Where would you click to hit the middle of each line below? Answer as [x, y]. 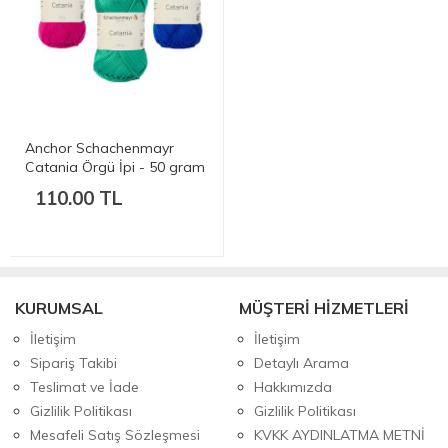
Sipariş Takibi [73, 362]
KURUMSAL [59, 307]
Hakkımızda [293, 386]
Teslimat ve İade [84, 386]
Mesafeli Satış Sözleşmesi [115, 434]
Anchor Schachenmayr [99, 147]
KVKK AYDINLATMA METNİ [339, 434]
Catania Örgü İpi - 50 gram [115, 166]
